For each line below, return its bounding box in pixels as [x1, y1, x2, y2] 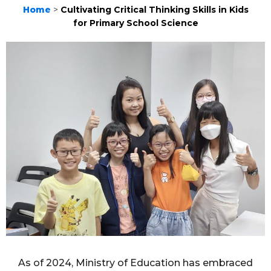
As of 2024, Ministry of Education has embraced [18, 257, 253, 269]
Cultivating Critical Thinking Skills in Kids [60, 4, 249, 16]
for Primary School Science [73, 18, 198, 29]
